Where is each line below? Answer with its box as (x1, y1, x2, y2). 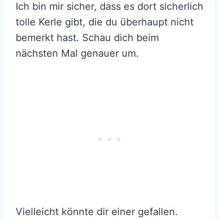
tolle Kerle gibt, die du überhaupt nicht (16, 16, 194, 28)
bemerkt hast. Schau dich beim (16, 31, 159, 44)
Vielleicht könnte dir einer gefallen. (16, 205, 178, 218)
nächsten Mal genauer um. (16, 47, 139, 59)
